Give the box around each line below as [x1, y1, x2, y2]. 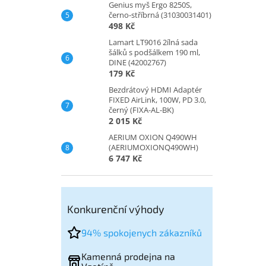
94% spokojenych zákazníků [81, 227, 202, 239]
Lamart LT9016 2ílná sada [109, 36, 198, 47]
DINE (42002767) [109, 56, 166, 68]
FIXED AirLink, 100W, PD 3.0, [109, 94, 206, 105]
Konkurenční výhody [67, 202, 164, 216]
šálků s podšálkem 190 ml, [109, 46, 200, 58]
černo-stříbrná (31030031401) [109, 9, 211, 20]
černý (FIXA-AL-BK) [109, 104, 174, 115]
